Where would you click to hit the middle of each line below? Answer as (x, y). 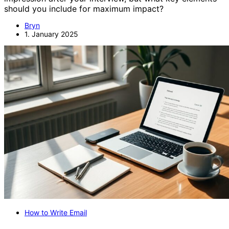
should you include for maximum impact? (84, 8)
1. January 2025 (51, 34)
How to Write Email (56, 212)
